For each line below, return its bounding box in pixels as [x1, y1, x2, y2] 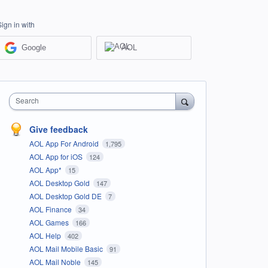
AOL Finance [29, 203, 74, 214]
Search [15, 95, 39, 105]
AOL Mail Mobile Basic [29, 243, 105, 254]
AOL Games [29, 217, 71, 227]
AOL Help [29, 230, 63, 240]
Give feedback [29, 123, 88, 135]
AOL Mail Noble [29, 256, 83, 267]
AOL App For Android [29, 138, 100, 148]
